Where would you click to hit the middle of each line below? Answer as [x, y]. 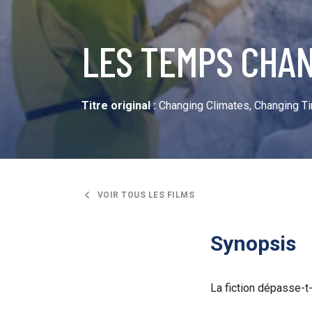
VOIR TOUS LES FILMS [146, 195]
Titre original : [119, 106]
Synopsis [253, 243]
